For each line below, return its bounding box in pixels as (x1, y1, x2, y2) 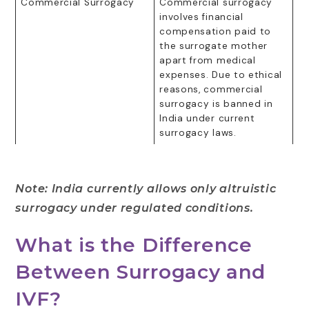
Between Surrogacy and (15, 259, 266, 283)
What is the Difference (15, 232, 252, 257)
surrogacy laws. (159, 126, 237, 139)
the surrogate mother (159, 39, 268, 52)
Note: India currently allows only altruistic (15, 181, 277, 195)
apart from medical (159, 54, 256, 66)
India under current (159, 112, 255, 124)
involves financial (159, 10, 243, 23)
